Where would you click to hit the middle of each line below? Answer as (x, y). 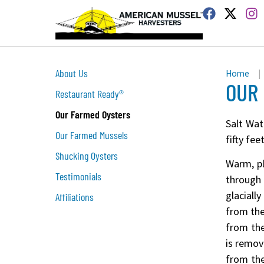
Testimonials (79, 176)
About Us (72, 73)
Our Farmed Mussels (92, 135)
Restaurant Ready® (90, 93)
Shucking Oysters (87, 155)
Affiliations (75, 197)
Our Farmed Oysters (93, 114)
